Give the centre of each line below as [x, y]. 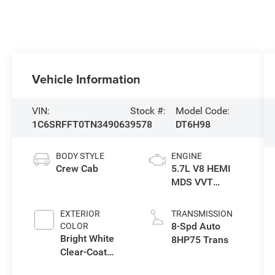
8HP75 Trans [199, 240]
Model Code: [202, 111]
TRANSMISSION [202, 214]
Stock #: [148, 111]
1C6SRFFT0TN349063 [81, 125]
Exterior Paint [90, 266]
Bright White [87, 239]
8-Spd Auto [196, 227]
